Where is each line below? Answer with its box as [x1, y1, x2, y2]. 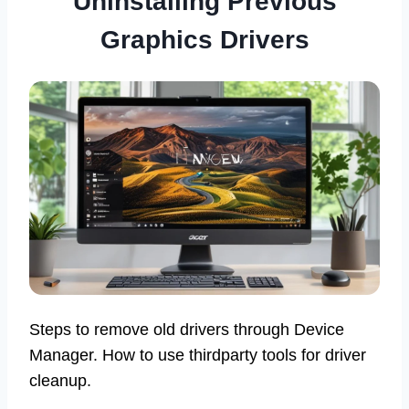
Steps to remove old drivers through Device [29, 320, 344, 340]
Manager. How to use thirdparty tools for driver [29, 346, 366, 365]
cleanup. [29, 372, 91, 391]
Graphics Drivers [100, 25, 309, 54]
